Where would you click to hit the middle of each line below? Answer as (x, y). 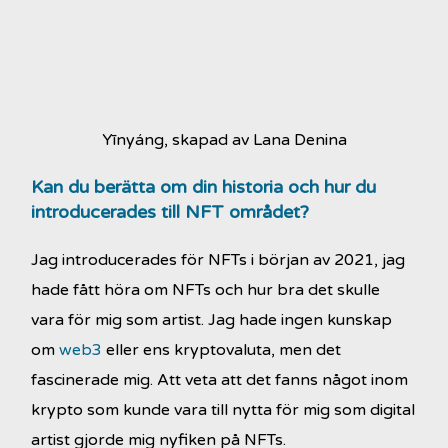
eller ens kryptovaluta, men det (222, 349)
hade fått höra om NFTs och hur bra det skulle (206, 289)
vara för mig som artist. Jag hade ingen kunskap (212, 319)
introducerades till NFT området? (170, 211)
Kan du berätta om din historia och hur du (204, 186)
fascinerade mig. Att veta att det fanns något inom (220, 379)
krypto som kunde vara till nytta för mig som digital (223, 409)
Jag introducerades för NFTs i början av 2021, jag (218, 259)
